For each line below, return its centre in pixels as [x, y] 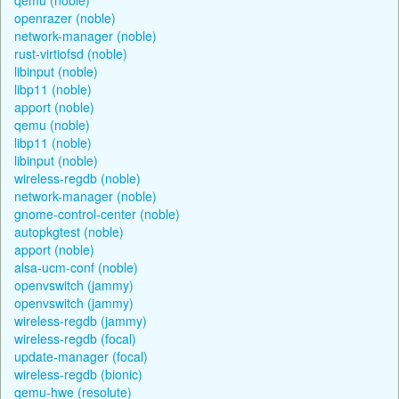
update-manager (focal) [81, 356]
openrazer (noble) [65, 17]
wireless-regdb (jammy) [81, 320]
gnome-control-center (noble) [97, 213]
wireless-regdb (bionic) [78, 374]
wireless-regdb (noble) [77, 178]
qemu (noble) [52, 124]
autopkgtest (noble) [69, 231]
